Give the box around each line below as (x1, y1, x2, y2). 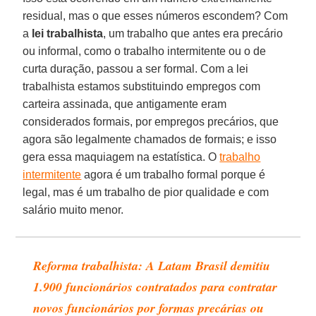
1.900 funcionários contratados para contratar (33, 277, 278, 296)
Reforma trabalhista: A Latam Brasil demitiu (33, 256, 271, 274)
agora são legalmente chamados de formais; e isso (23, 133, 277, 145)
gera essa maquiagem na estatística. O (23, 150, 220, 163)
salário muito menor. (23, 203, 124, 216)
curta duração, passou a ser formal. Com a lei (23, 62, 249, 75)
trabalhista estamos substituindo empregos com (23, 80, 261, 92)
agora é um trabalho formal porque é (81, 168, 266, 181)
